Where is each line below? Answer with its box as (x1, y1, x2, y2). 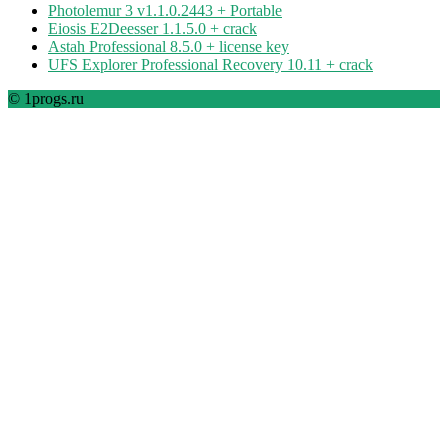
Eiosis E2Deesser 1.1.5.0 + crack (48, 20, 257, 38)
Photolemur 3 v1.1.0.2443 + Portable (48, 2, 282, 20)
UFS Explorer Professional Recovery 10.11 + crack (48, 56, 373, 74)
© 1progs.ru (8, 90, 84, 108)
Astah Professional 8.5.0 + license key (48, 38, 289, 56)
